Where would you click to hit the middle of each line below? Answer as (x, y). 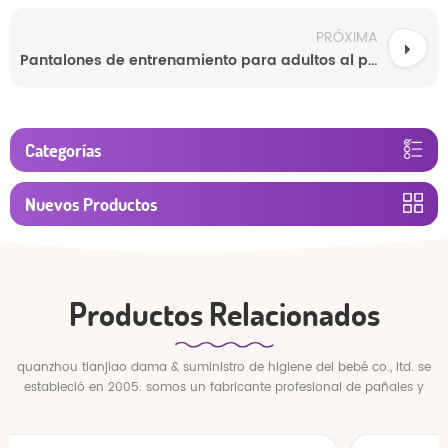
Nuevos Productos (91, 203)
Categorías (63, 149)
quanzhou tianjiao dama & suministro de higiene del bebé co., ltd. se (224, 367)
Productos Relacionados (224, 313)
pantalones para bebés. (224, 407)
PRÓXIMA (347, 37)
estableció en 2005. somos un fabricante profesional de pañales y (224, 387)
